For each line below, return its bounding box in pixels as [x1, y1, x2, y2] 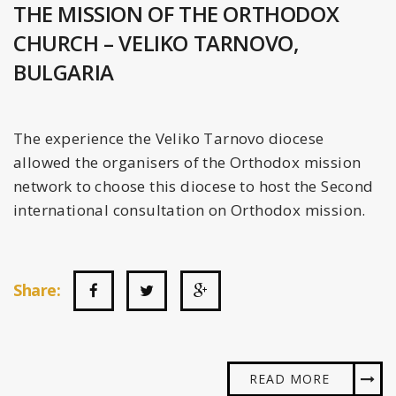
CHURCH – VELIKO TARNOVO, [13, 27, 300, 57]
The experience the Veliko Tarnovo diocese [13, 127, 324, 148]
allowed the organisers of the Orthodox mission [13, 151, 362, 172]
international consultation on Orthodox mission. [13, 199, 366, 220]
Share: [13, 278, 61, 301]
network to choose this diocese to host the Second [13, 175, 374, 196]
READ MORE [249, 369, 330, 387]
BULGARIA [13, 57, 114, 87]
